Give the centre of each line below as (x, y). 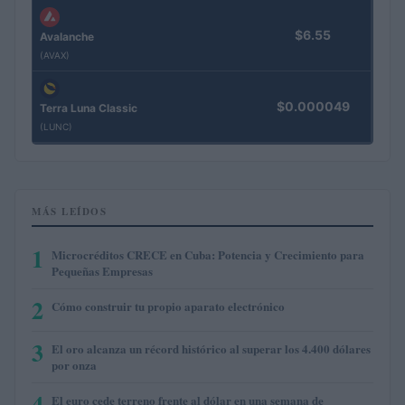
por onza (74, 364)
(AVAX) (55, 56)
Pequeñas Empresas (102, 270)
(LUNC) (56, 127)
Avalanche (67, 37)
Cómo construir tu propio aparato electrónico (168, 306)
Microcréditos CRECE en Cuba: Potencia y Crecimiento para (208, 254)
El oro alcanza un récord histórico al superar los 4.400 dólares (211, 348)
